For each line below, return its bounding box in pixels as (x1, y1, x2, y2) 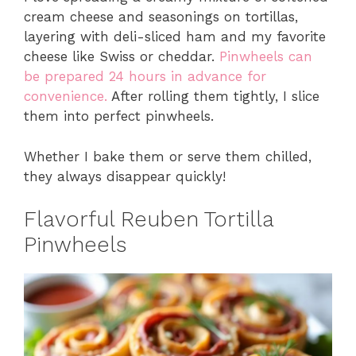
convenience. (24, 88, 107, 105)
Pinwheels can (219, 48, 312, 65)
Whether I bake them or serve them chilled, (24, 148, 311, 164)
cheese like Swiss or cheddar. (24, 48, 219, 65)
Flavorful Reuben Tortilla (24, 207, 273, 233)
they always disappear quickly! (24, 168, 226, 184)
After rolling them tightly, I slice (107, 88, 319, 105)
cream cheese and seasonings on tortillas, (24, 9, 298, 25)
